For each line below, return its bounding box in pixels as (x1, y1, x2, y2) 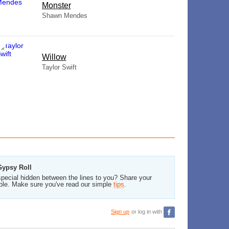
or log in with (131, 208, 164, 215)
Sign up (111, 208, 129, 215)
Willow (41, 53, 66, 61)
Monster (41, 1, 71, 10)
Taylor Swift (41, 63, 77, 71)
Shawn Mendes (41, 12, 87, 19)
